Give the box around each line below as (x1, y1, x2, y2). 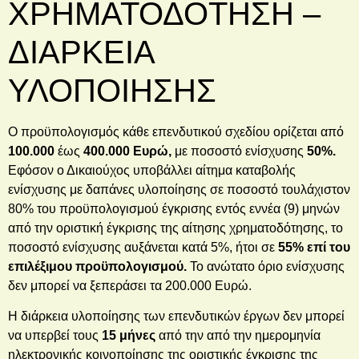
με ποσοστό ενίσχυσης (175, 143, 307, 158)
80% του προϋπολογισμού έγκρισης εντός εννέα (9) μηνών (8, 201, 340, 216)
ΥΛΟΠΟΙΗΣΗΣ (8, 72, 216, 108)
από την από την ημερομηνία (155, 329, 321, 343)
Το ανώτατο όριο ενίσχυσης (187, 259, 345, 273)
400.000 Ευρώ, (80, 143, 175, 158)
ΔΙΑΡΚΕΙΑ (8, 34, 154, 70)
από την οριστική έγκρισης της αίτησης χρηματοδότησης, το (8, 220, 343, 235)
